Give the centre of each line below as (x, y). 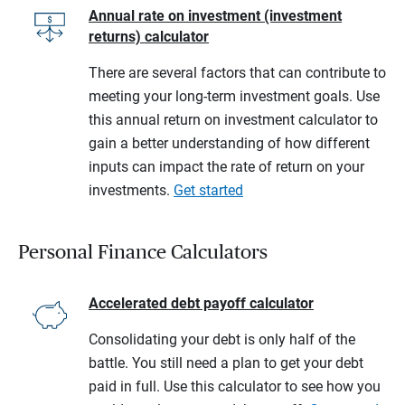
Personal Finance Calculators (143, 252)
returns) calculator (149, 36)
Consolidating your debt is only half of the (222, 339)
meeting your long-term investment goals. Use (234, 96)
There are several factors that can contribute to (237, 72)
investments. (131, 190)
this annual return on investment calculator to (233, 119)
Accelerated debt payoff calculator (201, 303)
